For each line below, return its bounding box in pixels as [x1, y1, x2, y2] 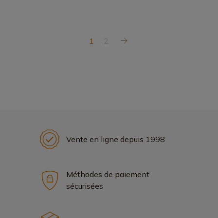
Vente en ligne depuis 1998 [66, 134, 165, 144]
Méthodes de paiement [66, 169, 149, 179]
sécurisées [66, 181, 103, 191]
